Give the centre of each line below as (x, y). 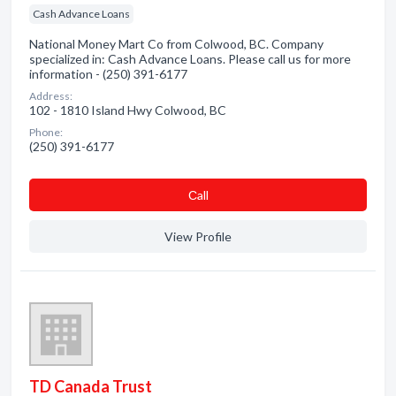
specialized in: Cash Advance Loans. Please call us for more (190, 59)
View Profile (198, 236)
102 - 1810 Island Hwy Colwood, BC (128, 110)
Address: (51, 96)
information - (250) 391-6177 (108, 74)
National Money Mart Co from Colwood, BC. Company (176, 44)
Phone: (46, 132)
